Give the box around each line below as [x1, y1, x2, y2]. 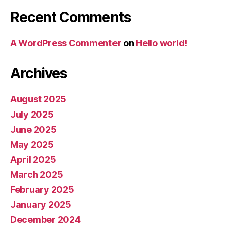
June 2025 [10, 124, 57, 135]
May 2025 [10, 139, 54, 150]
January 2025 [10, 199, 71, 210]
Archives [10, 64, 67, 82]
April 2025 [10, 154, 56, 165]
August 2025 [10, 93, 67, 104]
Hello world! [136, 37, 188, 48]
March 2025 [10, 169, 63, 180]
